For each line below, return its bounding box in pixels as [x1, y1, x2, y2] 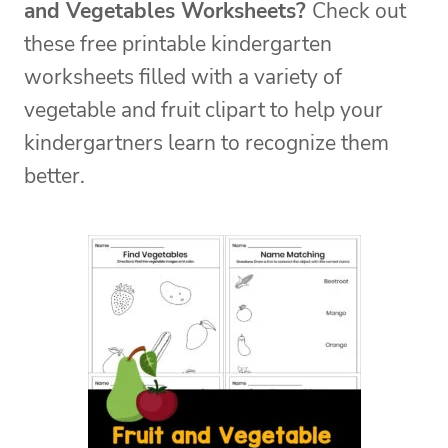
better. [24, 162, 85, 191]
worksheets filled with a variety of [24, 63, 342, 92]
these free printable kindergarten [24, 30, 332, 59]
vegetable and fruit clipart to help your [24, 96, 383, 125]
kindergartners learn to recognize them [24, 129, 389, 158]
